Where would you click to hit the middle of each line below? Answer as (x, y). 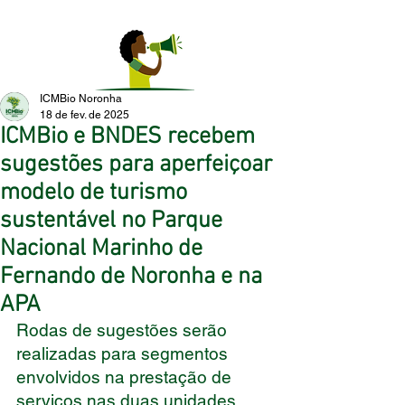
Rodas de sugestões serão (124, 330)
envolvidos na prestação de (126, 377)
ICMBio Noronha (81, 99)
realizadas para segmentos (124, 353)
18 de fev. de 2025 (85, 115)
